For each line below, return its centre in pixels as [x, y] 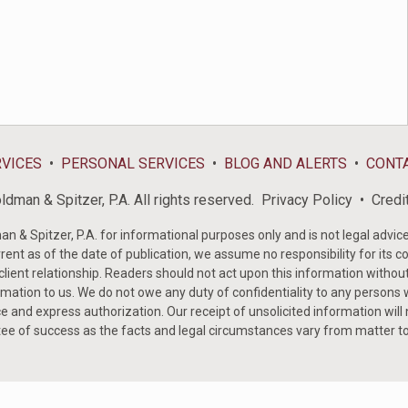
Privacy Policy [307, 200]
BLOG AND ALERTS [286, 164]
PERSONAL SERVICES [133, 164]
